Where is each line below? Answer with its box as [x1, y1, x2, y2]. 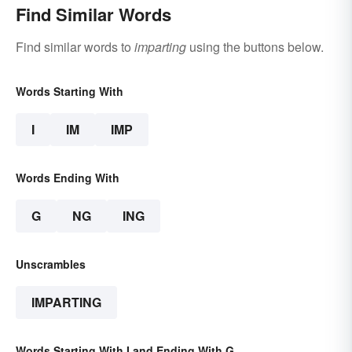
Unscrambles [16, 255, 86, 272]
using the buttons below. [186, 37, 324, 56]
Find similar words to [16, 37, 134, 56]
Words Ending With [16, 169, 119, 185]
